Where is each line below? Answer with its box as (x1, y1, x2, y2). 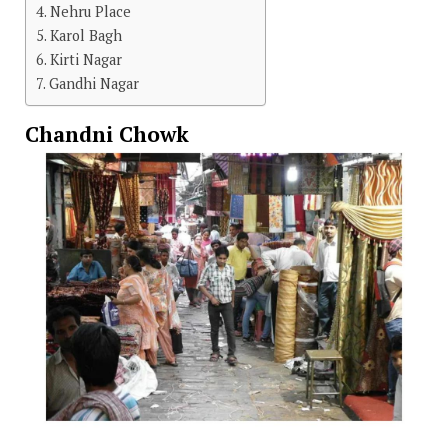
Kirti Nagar (49, 50, 126, 69)
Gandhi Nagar (48, 74, 139, 93)
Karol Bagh (49, 26, 122, 45)
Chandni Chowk (24, 120, 189, 148)
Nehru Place (49, 2, 131, 21)
